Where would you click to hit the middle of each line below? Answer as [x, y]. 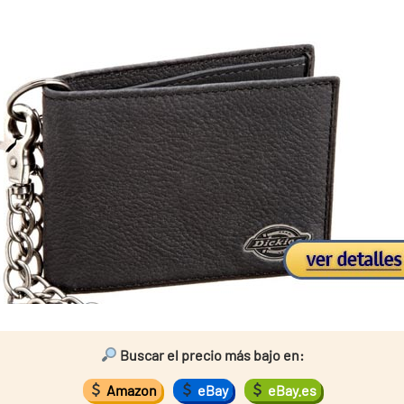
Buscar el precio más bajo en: [210, 354]
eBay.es [290, 390]
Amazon [131, 390]
